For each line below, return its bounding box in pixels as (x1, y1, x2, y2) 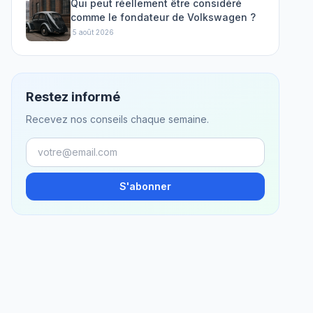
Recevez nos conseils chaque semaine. (26, 113, 209, 125)
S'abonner (119, 180, 171, 192)
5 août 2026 (73, 28, 114, 36)
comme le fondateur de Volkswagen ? (71, 11, 256, 23)
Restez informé (26, 89, 120, 104)
